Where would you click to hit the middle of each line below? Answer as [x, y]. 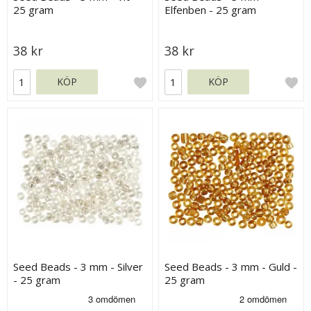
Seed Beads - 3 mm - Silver [78, 267]
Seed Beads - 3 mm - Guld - [231, 267]
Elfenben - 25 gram [211, 9]
